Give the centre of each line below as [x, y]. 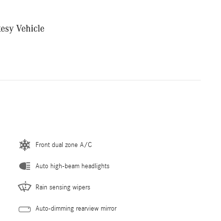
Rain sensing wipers [63, 188]
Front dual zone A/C [64, 145]
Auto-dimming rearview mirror [76, 209]
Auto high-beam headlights [73, 166]
